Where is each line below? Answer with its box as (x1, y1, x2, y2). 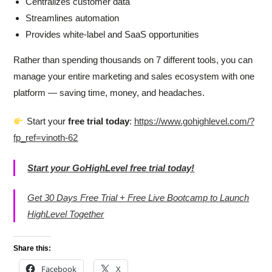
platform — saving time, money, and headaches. (13, 87, 205, 98)
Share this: (13, 243, 52, 253)
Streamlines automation (25, 13, 120, 24)
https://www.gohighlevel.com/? (134, 116, 254, 127)
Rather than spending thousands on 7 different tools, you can (13, 55, 253, 66)
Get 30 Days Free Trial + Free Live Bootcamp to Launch (27, 192, 250, 203)
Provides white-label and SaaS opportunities (25, 29, 200, 40)
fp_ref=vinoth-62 (13, 132, 78, 143)
